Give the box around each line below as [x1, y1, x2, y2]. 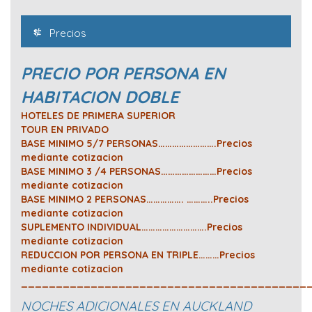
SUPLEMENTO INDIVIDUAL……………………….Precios [21, 221, 242, 234]
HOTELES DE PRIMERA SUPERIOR [21, 109, 175, 123]
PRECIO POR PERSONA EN [21, 63, 226, 84]
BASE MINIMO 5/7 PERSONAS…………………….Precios [21, 137, 252, 150]
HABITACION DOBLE [21, 86, 179, 108]
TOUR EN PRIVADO [21, 123, 109, 136]
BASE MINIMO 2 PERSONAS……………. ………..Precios [21, 193, 249, 206]
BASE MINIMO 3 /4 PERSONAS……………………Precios [21, 165, 252, 178]
